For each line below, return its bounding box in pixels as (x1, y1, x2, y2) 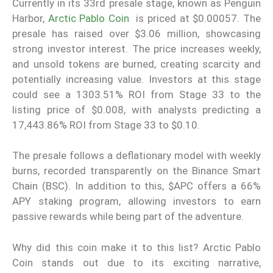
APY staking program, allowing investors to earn (12, 195, 261, 208)
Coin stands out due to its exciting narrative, (12, 256, 261, 269)
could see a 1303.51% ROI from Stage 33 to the (12, 88, 261, 101)
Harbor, (12, 12, 48, 24)
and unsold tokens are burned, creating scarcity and (12, 57, 261, 70)
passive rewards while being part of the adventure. (12, 210, 244, 223)
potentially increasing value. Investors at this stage (12, 73, 261, 85)
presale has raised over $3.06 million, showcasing (12, 27, 261, 40)
